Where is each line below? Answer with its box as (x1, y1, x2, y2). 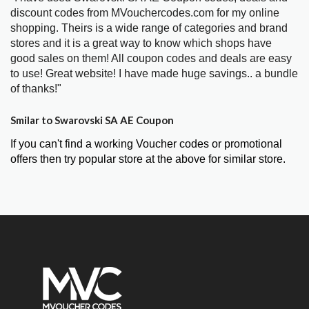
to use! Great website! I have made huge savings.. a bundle (10, 67, 298, 79)
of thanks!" (10, 82, 61, 94)
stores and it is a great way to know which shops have (10, 37, 272, 49)
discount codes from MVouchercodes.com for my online (10, 6, 279, 19)
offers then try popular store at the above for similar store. (10, 153, 286, 166)
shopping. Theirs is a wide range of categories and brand (10, 21, 288, 34)
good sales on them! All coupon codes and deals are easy (10, 52, 292, 64)
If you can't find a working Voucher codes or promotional (10, 138, 282, 150)
